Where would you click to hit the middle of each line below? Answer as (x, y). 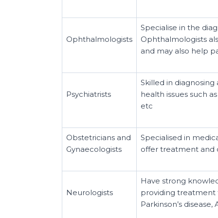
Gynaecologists (94, 149)
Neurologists (90, 192)
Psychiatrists (89, 94)
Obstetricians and (99, 137)
